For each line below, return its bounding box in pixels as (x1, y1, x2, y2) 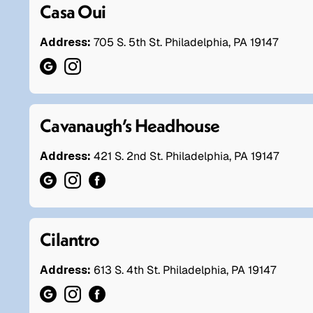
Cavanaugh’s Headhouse (40, 113, 220, 137)
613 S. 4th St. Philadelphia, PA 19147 (94, 262, 276, 277)
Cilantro (40, 227, 100, 251)
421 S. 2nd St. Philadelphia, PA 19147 (94, 148, 279, 163)
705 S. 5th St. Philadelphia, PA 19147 (94, 34, 278, 50)
